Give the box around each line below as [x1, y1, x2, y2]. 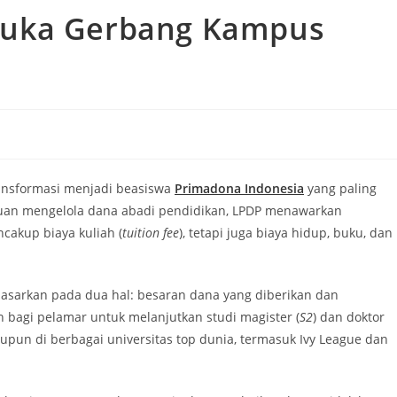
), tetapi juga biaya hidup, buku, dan [179, 224, 393, 241]
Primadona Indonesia [175, 180, 304, 197]
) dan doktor [313, 308, 385, 325]
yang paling [304, 180, 377, 197]
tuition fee [122, 224, 179, 241]
